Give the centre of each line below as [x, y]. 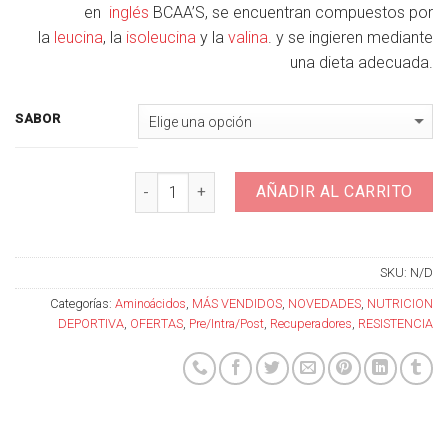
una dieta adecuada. [361, 62]
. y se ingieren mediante [350, 37]
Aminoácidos [150, 304]
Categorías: [82, 304]
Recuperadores [311, 324]
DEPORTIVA [91, 324]
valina [248, 37]
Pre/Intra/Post [226, 324]
